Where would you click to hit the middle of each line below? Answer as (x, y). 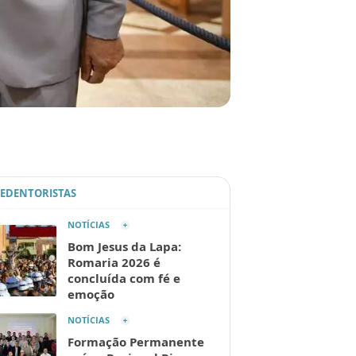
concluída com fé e (124, 279)
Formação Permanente (136, 342)
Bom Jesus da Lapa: (124, 247)
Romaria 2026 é (114, 263)
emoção (91, 294)
